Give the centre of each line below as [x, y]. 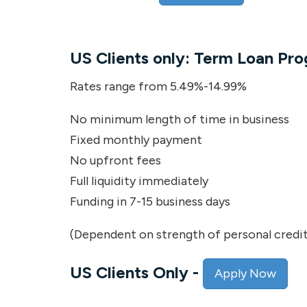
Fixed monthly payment [136, 139]
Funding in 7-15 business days [150, 201]
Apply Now [245, 273]
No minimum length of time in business [180, 119]
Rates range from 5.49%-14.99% [158, 86]
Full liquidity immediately [139, 181]
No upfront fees [115, 160]
